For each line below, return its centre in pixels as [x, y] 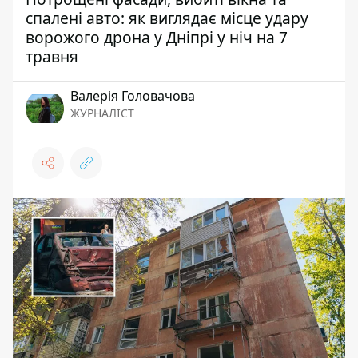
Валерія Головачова [133, 95]
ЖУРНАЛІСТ [102, 113]
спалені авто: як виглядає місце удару [167, 18]
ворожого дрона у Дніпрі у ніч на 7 [157, 37]
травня [52, 56]
